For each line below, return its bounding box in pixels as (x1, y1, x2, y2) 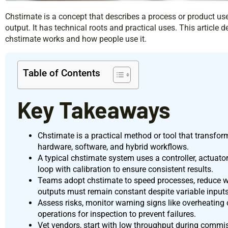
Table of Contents (23, 67, 100, 79)
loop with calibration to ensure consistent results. (38, 164, 213, 175)
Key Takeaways (17, 96, 170, 124)
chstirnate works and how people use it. (5, 34, 147, 44)
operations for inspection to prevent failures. (38, 209, 196, 219)
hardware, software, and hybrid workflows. (38, 142, 189, 152)
